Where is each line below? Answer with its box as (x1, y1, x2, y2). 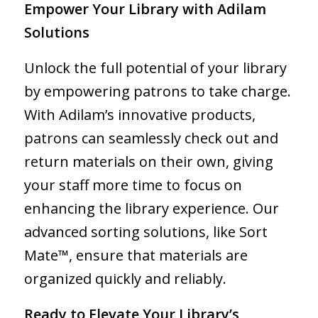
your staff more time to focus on (23, 175, 242, 195)
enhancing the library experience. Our (23, 199, 279, 219)
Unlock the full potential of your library (23, 58, 287, 78)
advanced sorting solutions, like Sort (23, 222, 268, 242)
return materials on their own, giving (23, 152, 273, 172)
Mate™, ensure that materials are (23, 246, 248, 265)
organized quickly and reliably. (23, 269, 226, 289)
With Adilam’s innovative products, (23, 105, 256, 125)
